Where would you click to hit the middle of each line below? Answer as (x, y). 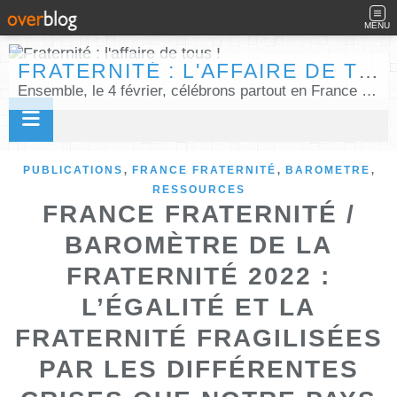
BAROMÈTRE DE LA (198, 245)
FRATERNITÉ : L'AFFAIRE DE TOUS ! (368, 71)
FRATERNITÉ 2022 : (198, 276)
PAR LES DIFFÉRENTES (198, 369)
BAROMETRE (327, 170)
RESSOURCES (198, 190)
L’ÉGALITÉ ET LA (198, 307)
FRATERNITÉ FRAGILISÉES (198, 338)
